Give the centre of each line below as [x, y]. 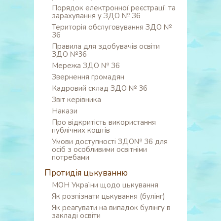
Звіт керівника [76, 100]
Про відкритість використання [104, 122]
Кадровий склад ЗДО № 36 [100, 88]
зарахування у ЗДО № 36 [96, 16]
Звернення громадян [88, 77]
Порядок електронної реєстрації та [114, 8]
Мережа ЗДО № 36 [86, 66]
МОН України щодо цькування [105, 185]
